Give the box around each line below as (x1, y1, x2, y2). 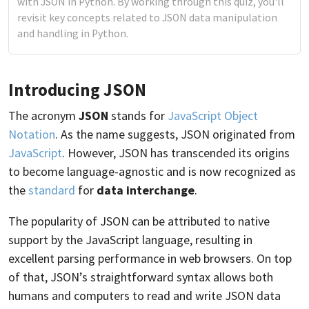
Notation (8, 126, 55, 142)
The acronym (8, 107, 79, 123)
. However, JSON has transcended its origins (62, 144, 290, 161)
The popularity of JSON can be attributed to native (8, 212, 270, 229)
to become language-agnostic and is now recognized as (8, 163, 296, 179)
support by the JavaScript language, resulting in (8, 231, 252, 248)
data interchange (97, 181, 195, 198)
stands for (108, 107, 168, 123)
